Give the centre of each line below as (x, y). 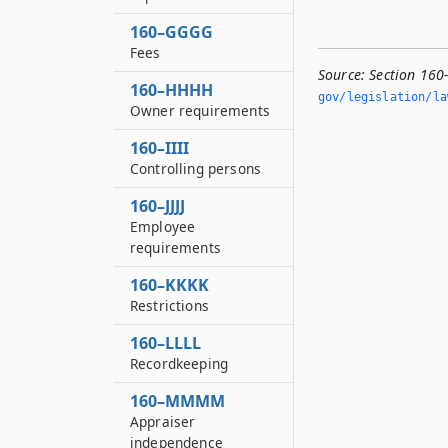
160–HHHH (171, 90)
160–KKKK (169, 285)
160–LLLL (165, 343)
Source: (342, 74)
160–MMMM (177, 401)
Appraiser (163, 421)
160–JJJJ (157, 206)
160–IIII (159, 148)
